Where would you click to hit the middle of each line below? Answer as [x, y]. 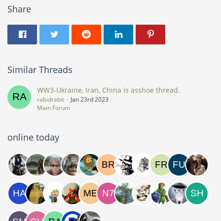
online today [33, 137]
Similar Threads [40, 70]
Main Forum [54, 108]
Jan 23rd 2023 [90, 99]
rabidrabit [51, 99]
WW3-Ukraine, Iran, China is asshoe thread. [109, 90]
